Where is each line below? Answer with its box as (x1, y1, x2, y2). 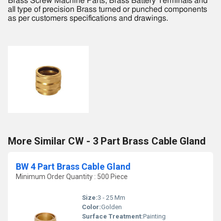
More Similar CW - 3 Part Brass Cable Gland (8, 135, 206, 147)
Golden (101, 203, 122, 211)
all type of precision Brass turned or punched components (8, 5, 207, 14)
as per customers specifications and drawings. (8, 14, 168, 23)
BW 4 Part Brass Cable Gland (16, 161, 131, 172)
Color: (82, 203, 101, 211)
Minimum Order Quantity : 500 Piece (16, 173, 128, 181)
